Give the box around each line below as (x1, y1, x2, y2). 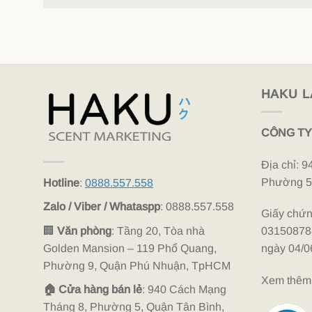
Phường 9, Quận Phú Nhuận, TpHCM (43, 259, 231, 272)
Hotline (43, 176, 79, 189)
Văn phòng (57, 224, 111, 237)
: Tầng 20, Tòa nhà (111, 224, 205, 237)
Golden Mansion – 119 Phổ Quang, (43, 242, 217, 254)
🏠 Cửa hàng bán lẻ (43, 283, 142, 296)
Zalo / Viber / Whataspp (43, 201, 160, 213)
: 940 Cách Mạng (142, 283, 226, 296)
